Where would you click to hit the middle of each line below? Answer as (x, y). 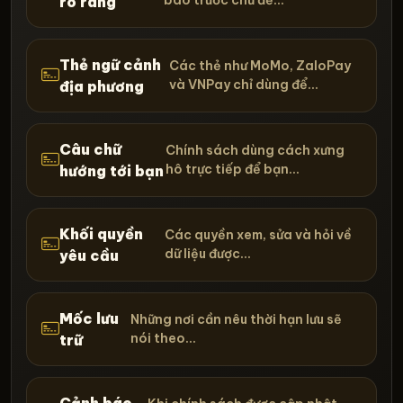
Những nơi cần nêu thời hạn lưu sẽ (237, 319)
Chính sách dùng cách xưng (255, 150)
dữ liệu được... (207, 253)
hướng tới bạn (112, 170)
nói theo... (164, 338)
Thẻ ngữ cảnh (110, 64)
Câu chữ (90, 149)
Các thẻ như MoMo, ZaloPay (260, 65)
